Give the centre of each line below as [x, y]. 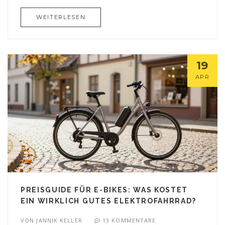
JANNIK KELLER [59, 220]
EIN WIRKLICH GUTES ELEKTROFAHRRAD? [109, 201]
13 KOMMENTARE [129, 220]
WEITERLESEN [61, 17]
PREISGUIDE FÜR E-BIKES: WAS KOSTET [104, 190]
